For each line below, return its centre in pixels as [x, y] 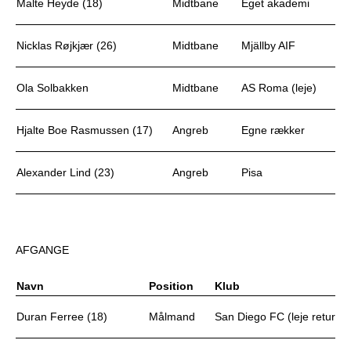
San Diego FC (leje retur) [277, 317]
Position [171, 286]
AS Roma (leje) [279, 88]
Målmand [172, 317]
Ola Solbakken [52, 88]
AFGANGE [42, 250]
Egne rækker [273, 130]
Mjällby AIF [268, 45]
